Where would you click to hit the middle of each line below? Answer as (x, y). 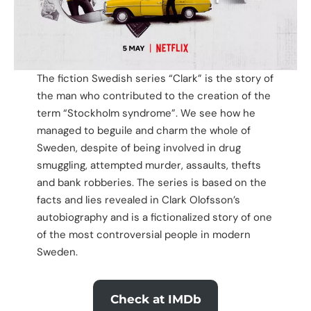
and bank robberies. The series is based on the (151, 183)
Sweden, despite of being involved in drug (138, 148)
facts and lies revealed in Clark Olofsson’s (138, 200)
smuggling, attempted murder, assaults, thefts (149, 166)
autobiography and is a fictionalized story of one (154, 218)
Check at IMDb (155, 299)
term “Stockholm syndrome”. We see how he (146, 114)
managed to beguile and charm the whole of (143, 131)
